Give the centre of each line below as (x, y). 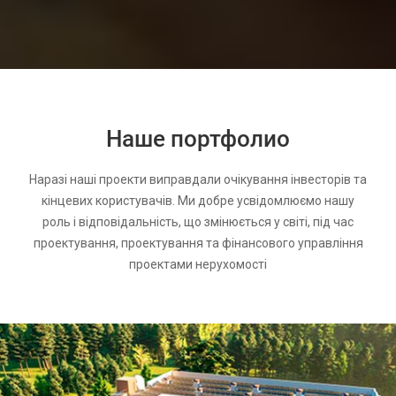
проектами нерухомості (198, 265)
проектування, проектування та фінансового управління (198, 244)
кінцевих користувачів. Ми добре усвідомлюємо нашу (198, 201)
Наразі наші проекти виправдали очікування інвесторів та (198, 180)
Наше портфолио (198, 139)
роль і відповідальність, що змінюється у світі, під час (198, 222)
